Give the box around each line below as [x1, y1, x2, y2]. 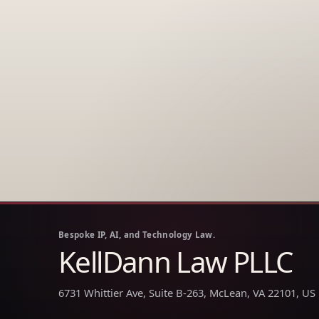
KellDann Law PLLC [58, 241, 293, 281]
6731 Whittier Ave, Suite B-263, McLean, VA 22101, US [58, 285, 315, 300]
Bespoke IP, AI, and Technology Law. [58, 229, 216, 240]
